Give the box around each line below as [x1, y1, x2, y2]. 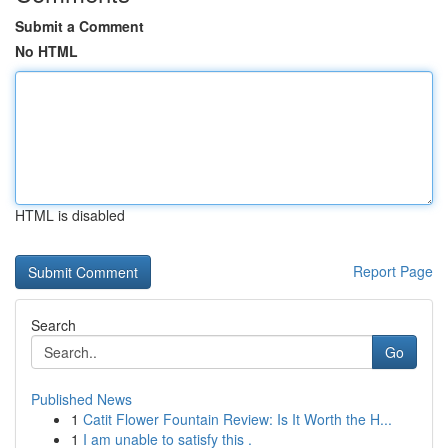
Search [31, 315, 76, 335]
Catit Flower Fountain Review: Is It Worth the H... [83, 409, 392, 429]
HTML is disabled [15, 205, 125, 225]
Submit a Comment [15, 16, 144, 36]
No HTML [15, 41, 78, 61]
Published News [31, 389, 132, 409]
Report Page [353, 261, 433, 281]
